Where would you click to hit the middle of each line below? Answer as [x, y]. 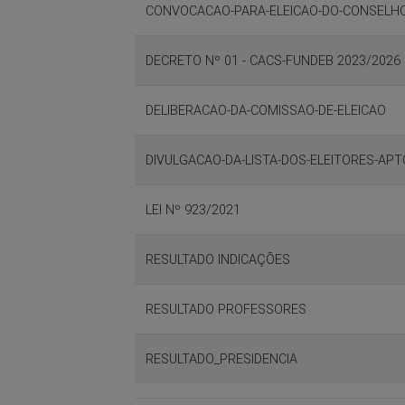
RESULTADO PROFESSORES [226, 309]
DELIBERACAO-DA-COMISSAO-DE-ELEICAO [266, 110]
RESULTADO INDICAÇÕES [218, 259]
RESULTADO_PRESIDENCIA [222, 358]
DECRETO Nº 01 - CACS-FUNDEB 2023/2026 [273, 60]
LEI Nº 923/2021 [193, 209]
